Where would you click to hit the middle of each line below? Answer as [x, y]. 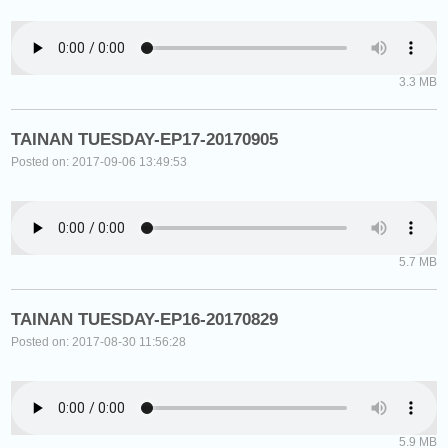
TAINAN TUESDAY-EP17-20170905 [145, 139]
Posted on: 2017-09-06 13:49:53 [99, 161]
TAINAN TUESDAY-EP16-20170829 [145, 319]
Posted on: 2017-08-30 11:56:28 [99, 341]
